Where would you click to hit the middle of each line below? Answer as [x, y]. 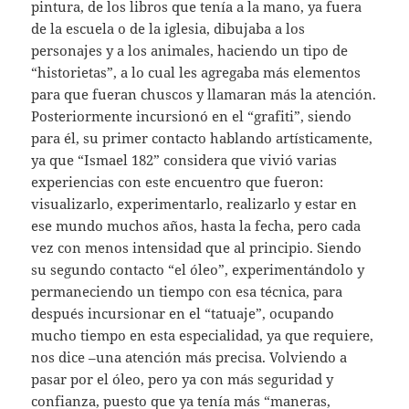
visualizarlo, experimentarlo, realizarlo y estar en [194, 204]
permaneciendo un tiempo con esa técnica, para [187, 292]
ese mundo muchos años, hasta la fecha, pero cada [196, 226]
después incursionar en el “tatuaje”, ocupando [183, 314]
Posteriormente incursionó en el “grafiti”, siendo [192, 116]
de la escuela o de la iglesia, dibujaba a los [168, 29]
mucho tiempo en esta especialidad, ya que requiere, [203, 336]
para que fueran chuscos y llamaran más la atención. [204, 94]
